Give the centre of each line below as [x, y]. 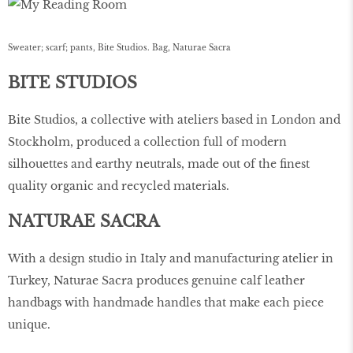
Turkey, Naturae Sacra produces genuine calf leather [156, 280]
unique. [29, 324]
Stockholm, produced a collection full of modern [147, 142]
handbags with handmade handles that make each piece [166, 302]
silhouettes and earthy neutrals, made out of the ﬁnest [159, 164]
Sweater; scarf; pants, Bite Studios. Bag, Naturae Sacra [119, 47]
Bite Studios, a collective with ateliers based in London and [174, 120]
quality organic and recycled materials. [119, 186]
